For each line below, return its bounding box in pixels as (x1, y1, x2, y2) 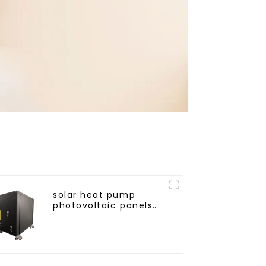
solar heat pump (53, 188, 136, 201)
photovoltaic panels (53, 199, 153, 211)
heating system (53, 210, 131, 222)
